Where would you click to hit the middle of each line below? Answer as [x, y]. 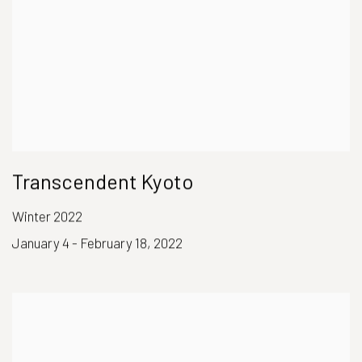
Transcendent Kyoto [103, 181]
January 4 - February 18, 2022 [97, 243]
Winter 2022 [47, 216]
